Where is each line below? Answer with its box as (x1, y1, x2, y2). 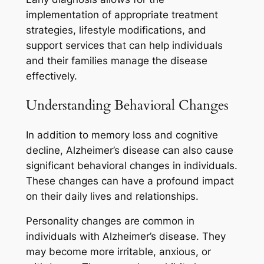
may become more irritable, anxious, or (25, 246, 211, 258)
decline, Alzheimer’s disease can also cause (25, 144, 233, 156)
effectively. (25, 70, 77, 82)
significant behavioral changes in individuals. (25, 159, 237, 171)
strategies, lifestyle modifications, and (25, 24, 206, 37)
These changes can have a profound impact (25, 174, 234, 187)
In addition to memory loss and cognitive (25, 128, 218, 141)
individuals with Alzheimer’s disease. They (25, 230, 226, 243)
